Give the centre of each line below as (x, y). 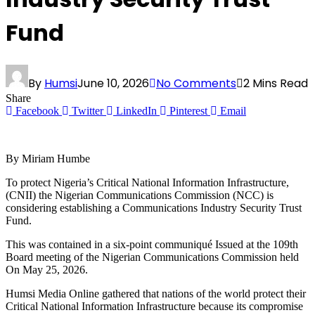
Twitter (88, 111)
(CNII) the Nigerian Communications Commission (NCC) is (140, 195)
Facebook (37, 111)
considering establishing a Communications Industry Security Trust (154, 208)
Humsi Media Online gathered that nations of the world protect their (156, 294)
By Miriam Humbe (48, 159)
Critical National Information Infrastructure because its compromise (154, 307)
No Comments (196, 84)
